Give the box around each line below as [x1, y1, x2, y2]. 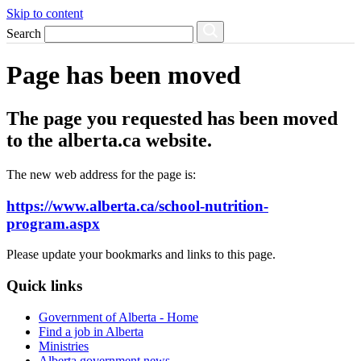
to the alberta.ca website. [6, 129, 212, 151]
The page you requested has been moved [6, 107, 338, 129]
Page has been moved [6, 60, 241, 90]
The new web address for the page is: [6, 167, 196, 181]
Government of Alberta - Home [39, 309, 198, 324]
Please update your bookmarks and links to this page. [6, 247, 276, 262]
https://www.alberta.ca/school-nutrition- [6, 197, 268, 214]
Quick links [6, 276, 82, 294]
